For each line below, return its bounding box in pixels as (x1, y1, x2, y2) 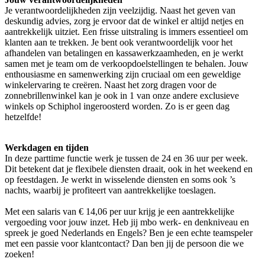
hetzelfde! (5, 112, 41, 122)
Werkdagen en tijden (5, 143, 89, 153)
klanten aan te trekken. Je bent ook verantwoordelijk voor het (5, 37, 232, 48)
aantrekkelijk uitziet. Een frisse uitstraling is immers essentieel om (5, 27, 248, 37)
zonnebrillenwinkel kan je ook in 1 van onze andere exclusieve (5, 91, 239, 101)
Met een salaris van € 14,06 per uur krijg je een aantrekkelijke (5, 206, 234, 217)
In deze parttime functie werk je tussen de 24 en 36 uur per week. (5, 153, 248, 164)
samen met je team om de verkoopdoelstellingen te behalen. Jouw (5, 59, 248, 69)
